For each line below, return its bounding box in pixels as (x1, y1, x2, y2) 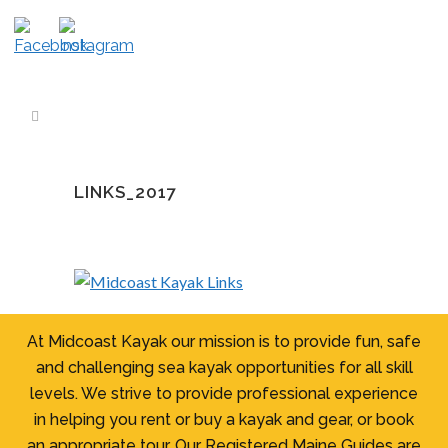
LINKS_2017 (74, 182, 177, 202)
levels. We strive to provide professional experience (30, 383, 418, 403)
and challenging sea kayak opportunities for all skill (35, 357, 413, 377)
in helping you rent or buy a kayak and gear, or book (34, 409, 414, 429)
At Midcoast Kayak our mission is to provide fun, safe (27, 331, 421, 351)
